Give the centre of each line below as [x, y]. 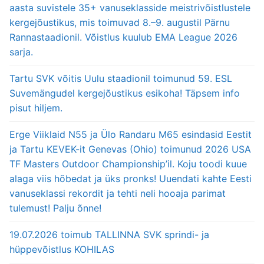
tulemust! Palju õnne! [55, 208]
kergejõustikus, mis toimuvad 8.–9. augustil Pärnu [120, 22]
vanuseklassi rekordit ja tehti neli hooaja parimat [118, 194]
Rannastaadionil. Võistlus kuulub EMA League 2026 [123, 37]
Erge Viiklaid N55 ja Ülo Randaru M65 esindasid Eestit [131, 135]
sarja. [21, 52]
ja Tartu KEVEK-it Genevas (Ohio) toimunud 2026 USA [130, 149]
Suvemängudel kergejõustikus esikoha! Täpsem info [125, 93]
